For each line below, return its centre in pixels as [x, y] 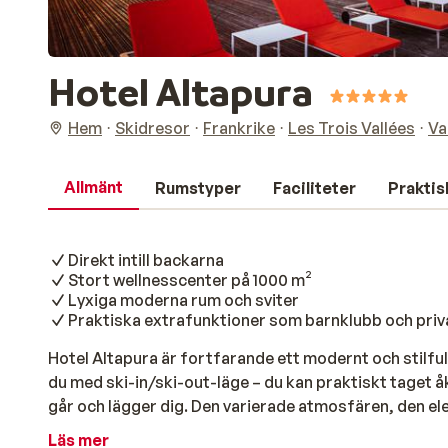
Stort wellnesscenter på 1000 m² [189, 280]
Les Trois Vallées [351, 128]
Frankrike [239, 128]
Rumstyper [198, 188]
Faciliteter [314, 188]
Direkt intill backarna [146, 260]
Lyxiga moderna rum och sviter [183, 300]
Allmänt [93, 187]
